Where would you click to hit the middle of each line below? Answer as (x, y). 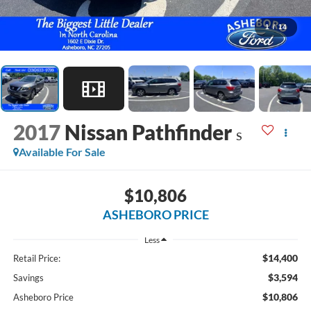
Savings (28, 277)
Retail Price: (36, 258)
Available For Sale (62, 152)
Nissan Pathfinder (148, 132)
